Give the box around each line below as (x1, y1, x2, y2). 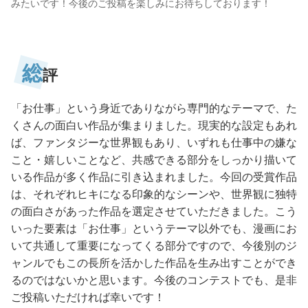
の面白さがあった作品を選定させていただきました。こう (11, 205, 297, 217)
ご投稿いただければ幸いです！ (11, 291, 165, 303)
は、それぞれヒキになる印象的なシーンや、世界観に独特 (11, 188, 297, 200)
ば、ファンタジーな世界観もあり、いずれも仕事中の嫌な (11, 136, 297, 148)
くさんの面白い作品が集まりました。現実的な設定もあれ (11, 119, 297, 131)
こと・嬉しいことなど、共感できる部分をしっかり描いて (11, 153, 297, 166)
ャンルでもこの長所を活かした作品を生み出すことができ (11, 256, 297, 269)
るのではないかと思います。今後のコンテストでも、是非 (11, 274, 297, 286)
